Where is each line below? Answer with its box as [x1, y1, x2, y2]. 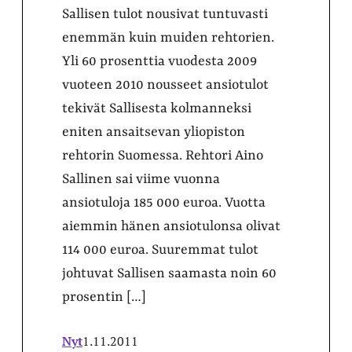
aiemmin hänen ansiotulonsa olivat [62, 218, 280, 234]
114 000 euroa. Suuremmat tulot [62, 241, 258, 258]
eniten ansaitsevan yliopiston [62, 123, 245, 140]
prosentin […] [62, 288, 146, 305]
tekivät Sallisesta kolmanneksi [62, 100, 251, 116]
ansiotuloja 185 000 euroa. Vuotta [62, 194, 266, 211]
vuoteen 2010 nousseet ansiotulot [62, 76, 269, 93]
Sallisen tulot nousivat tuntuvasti [62, 5, 268, 22]
